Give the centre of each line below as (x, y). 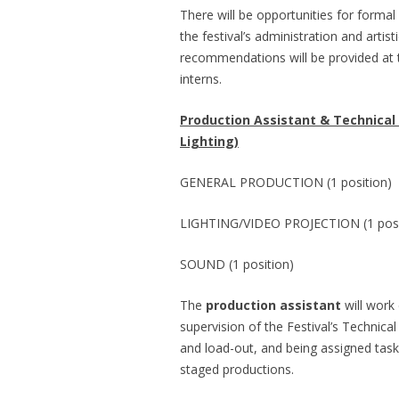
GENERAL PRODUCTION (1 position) (285, 183)
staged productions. (236, 370)
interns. (200, 79)
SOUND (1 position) (236, 265)
